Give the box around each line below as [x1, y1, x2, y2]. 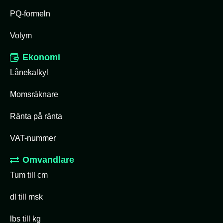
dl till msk [10, 193, 43, 201]
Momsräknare [10, 90, 58, 99]
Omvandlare [22, 155, 74, 165]
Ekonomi [22, 52, 60, 62]
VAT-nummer [10, 134, 56, 142]
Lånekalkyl [10, 68, 48, 77]
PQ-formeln [10, 9, 50, 18]
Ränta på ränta [10, 112, 62, 120]
